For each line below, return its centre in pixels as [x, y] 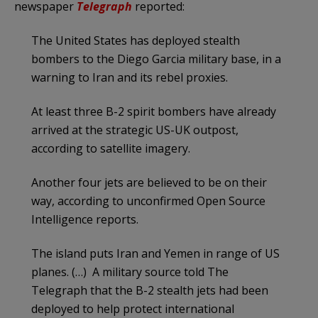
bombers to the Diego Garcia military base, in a [156, 59]
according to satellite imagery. [111, 148]
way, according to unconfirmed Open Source [148, 201]
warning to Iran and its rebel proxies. [130, 77]
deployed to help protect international [133, 308]
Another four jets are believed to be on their [149, 182]
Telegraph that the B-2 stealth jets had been [150, 290]
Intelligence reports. [85, 219]
